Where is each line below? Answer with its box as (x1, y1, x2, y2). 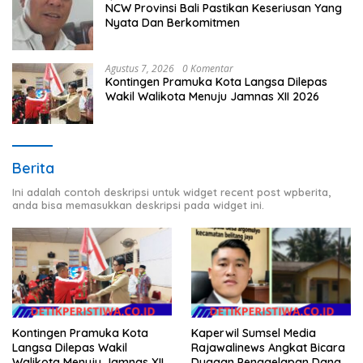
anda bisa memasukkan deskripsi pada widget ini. (12, 199, 264, 212)
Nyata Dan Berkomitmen (105, 15, 240, 31)
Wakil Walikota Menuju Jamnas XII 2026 (105, 89, 319, 105)
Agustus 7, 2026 (105, 62, 174, 76)
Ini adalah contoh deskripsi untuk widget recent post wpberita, (12, 186, 331, 199)
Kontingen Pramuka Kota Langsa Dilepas (105, 75, 327, 90)
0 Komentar (182, 62, 233, 76)
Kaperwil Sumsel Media (191, 325, 316, 340)
